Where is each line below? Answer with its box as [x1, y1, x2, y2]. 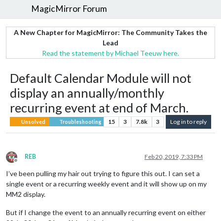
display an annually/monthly [10, 85, 164, 100]
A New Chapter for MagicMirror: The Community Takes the [14, 28, 207, 37]
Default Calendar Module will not [10, 70, 191, 85]
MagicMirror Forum [31, 3, 108, 14]
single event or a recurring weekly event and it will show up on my [6, 179, 207, 188]
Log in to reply [170, 117, 207, 125]
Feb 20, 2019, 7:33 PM [145, 152, 203, 160]
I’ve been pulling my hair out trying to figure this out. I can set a [6, 169, 200, 178]
